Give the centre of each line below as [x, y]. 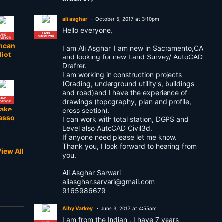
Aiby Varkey [78, 208]
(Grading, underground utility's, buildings [128, 83]
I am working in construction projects [122, 75]
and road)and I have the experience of [125, 92]
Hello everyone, [87, 30]
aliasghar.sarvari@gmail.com [109, 182]
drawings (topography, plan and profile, [127, 101]
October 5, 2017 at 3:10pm [127, 19]
